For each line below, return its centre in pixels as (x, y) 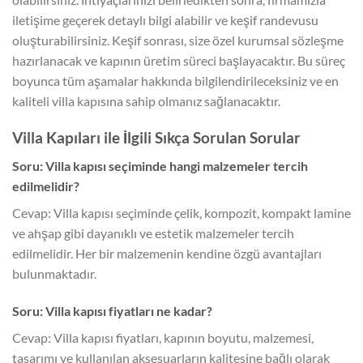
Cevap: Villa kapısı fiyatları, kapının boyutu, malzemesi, (163, 337)
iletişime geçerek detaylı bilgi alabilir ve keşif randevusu (165, 20)
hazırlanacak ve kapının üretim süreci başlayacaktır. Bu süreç (179, 61)
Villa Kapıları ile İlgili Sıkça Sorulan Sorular (156, 138)
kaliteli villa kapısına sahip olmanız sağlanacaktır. (146, 101)
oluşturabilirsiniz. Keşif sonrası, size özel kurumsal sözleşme (178, 41)
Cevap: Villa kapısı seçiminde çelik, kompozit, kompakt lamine (181, 212)
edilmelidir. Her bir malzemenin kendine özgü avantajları (167, 253)
